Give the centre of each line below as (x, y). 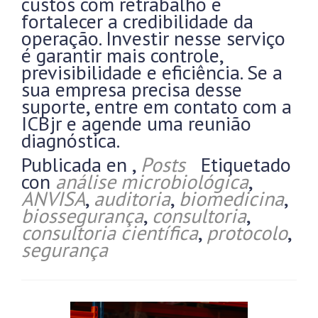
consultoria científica (110, 232)
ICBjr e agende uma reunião (136, 123)
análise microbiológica (152, 181)
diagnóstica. (71, 140)
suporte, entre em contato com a (157, 106)
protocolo (247, 232)
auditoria (132, 198)
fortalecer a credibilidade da (137, 21)
